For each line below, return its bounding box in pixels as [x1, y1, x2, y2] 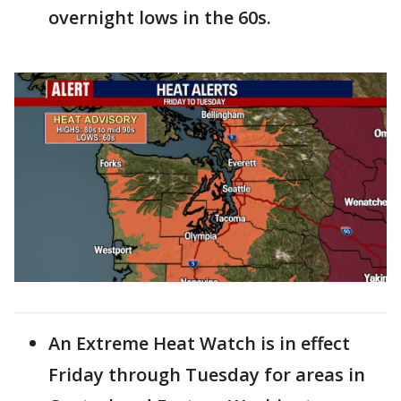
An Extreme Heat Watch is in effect [48, 330, 350, 355]
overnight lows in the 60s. [48, 4, 271, 30]
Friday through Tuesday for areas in [48, 362, 365, 387]
